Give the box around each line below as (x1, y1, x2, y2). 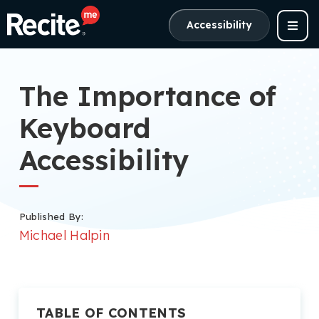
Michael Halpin (19, 226, 110, 244)
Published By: (19, 210, 84, 222)
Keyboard (19, 110, 151, 145)
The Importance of (19, 78, 276, 113)
